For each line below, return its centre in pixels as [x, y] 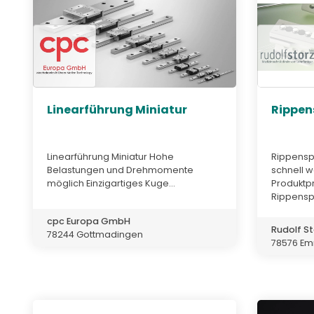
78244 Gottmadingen [95, 234]
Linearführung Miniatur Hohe [110, 156]
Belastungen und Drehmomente [120, 170]
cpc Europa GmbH [89, 221]
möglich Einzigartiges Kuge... [111, 183]
